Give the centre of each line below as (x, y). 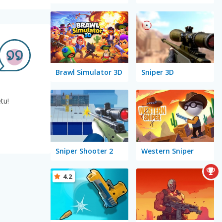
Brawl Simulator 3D (89, 72)
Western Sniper (167, 151)
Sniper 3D (157, 72)
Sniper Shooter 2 (84, 151)
